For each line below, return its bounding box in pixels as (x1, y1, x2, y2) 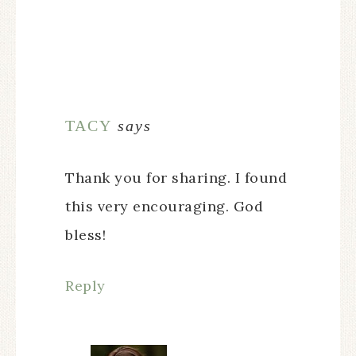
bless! (65, 226, 106, 244)
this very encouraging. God (65, 197, 263, 215)
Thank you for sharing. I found (65, 168, 287, 187)
